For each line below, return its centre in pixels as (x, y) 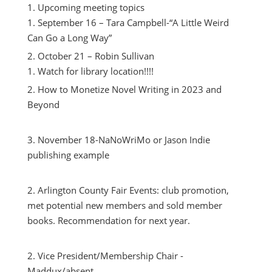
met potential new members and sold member (124, 205)
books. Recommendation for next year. (108, 220)
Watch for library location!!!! (95, 71)
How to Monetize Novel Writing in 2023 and (129, 89)
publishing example (68, 155)
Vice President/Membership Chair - (110, 256)
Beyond (43, 104)
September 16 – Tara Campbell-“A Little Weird (133, 22)
